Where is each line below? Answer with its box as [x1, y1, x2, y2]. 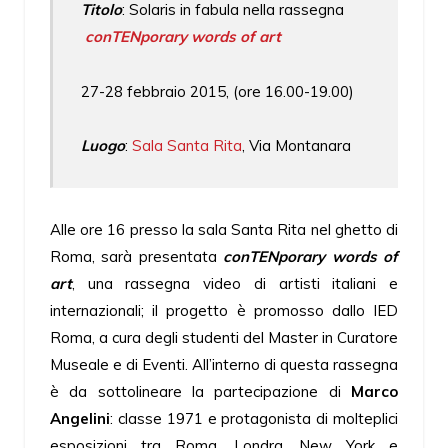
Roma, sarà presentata [50, 247, 224, 267]
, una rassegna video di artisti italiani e [72, 274, 398, 294]
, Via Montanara [241, 136, 351, 156]
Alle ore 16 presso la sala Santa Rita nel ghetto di [50, 220, 398, 240]
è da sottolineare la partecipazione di [50, 382, 351, 402]
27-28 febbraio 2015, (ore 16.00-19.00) [80, 81, 354, 101]
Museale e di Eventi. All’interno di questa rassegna [50, 355, 398, 375]
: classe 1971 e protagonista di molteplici [110, 409, 398, 429]
